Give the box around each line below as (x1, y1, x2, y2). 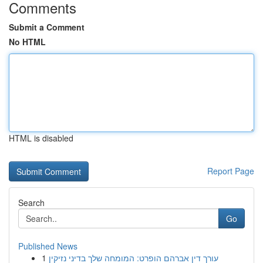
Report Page (207, 165, 254, 177)
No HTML (9, 36, 46, 48)
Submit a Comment (9, 21, 85, 33)
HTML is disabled (9, 132, 73, 144)
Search (18, 197, 45, 208)
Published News (18, 240, 77, 252)
